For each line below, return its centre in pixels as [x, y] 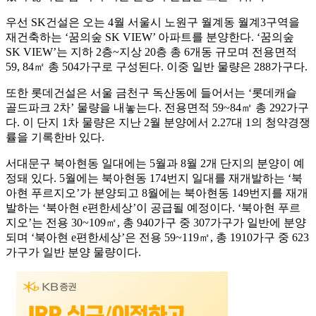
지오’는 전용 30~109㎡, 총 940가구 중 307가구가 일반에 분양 [156, 223]
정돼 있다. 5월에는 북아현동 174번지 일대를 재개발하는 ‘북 [154, 178]
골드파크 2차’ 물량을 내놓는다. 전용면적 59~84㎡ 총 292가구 [157, 108]
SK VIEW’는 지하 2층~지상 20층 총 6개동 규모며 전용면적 [151, 52]
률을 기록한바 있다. [55, 138]
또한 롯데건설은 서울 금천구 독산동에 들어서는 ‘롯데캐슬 [151, 93]
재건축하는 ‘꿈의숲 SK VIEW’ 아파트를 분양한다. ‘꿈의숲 [150, 37]
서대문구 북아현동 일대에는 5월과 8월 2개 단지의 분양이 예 [155, 164]
